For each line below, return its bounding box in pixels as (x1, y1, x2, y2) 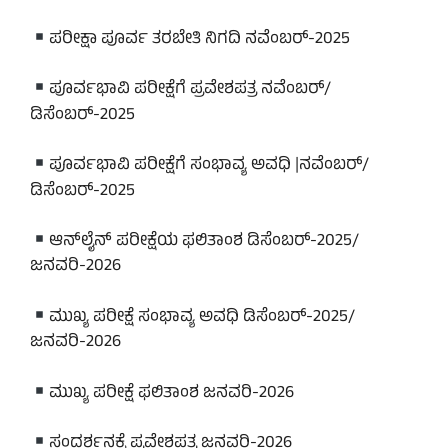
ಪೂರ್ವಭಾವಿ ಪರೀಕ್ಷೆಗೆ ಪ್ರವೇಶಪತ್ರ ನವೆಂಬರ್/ (49, 76, 332, 105)
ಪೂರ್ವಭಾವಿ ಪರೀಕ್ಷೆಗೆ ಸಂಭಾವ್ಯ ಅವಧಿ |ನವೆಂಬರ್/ (49, 152, 370, 181)
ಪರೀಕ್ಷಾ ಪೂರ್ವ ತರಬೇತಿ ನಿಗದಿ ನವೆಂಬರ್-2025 (49, 25, 351, 54)
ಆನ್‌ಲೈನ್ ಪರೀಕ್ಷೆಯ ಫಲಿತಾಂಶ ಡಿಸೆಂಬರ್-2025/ (49, 228, 360, 257)
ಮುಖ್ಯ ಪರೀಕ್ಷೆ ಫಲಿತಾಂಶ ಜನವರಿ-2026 (49, 379, 295, 408)
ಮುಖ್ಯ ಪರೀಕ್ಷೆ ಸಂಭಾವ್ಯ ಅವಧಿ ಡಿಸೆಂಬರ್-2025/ (49, 304, 356, 333)
